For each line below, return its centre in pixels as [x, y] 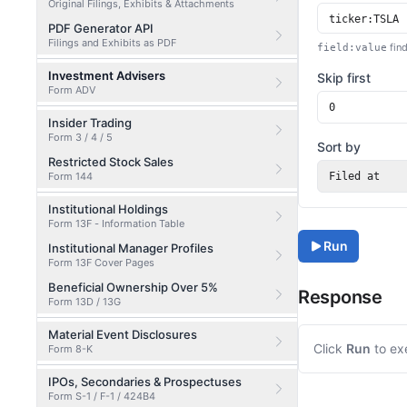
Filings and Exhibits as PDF [112, 43]
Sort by [339, 147]
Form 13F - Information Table [116, 223]
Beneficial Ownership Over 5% [133, 287]
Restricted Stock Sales [111, 162]
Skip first [344, 78]
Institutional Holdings [108, 209]
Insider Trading [90, 123]
